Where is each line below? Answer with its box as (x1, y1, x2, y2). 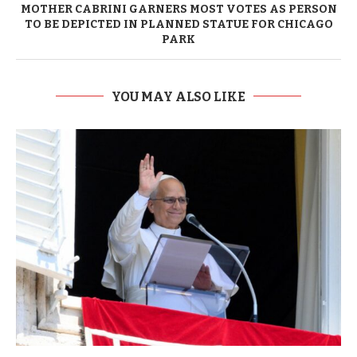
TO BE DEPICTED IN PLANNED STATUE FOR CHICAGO (24, 17, 333, 31)
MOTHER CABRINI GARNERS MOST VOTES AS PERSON (20, 2, 337, 16)
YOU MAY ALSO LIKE (112, 88, 245, 104)
